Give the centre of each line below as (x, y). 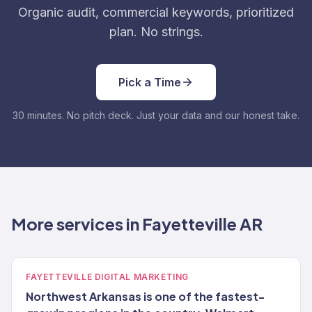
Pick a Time (150, 82)
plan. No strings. (156, 32)
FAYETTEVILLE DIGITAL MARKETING (107, 277)
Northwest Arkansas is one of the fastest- (145, 296)
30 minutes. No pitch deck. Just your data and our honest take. (156, 115)
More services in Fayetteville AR (137, 224)
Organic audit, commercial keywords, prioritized (156, 12)
